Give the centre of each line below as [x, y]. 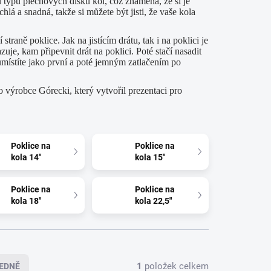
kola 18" [26, 201]
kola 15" [150, 157]
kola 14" [26, 157]
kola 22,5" [154, 201]
